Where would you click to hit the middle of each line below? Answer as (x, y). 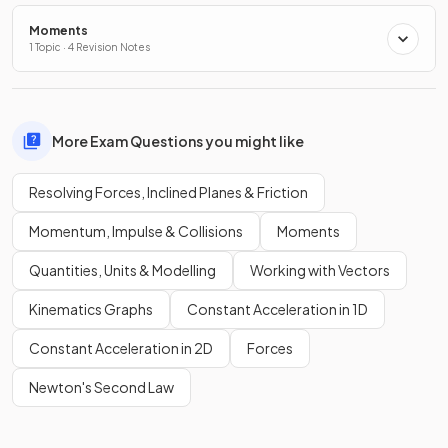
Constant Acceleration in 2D (121, 348)
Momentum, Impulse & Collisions (136, 231)
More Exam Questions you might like (178, 140)
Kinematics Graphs (91, 309)
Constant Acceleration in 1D (277, 309)
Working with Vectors (320, 270)
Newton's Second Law (101, 387)
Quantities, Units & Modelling (122, 270)
